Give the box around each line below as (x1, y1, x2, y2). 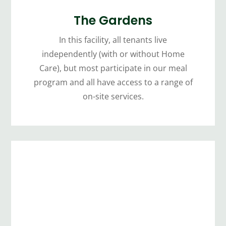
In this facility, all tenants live (59, 34, 167, 45)
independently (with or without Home (41, 48, 185, 60)
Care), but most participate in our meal (39, 62, 187, 74)
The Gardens (74, 12, 152, 29)
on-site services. (82, 90, 144, 102)
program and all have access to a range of (33, 76, 193, 88)
